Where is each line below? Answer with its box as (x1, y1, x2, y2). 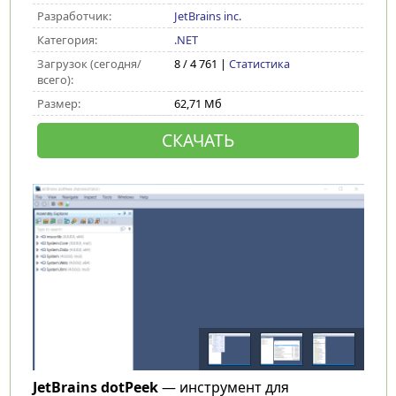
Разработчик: (36, 8, 111, 24)
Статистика (228, 56, 290, 72)
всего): (36, 72, 73, 88)
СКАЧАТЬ (161, 128, 234, 152)
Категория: (36, 32, 97, 48)
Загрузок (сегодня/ (36, 56, 141, 72)
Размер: (36, 95, 80, 111)
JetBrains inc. (173, 8, 241, 24)
